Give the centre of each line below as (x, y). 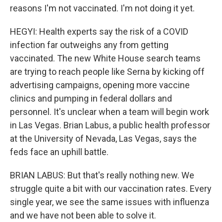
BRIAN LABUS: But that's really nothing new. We (102, 175)
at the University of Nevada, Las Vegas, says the (103, 139)
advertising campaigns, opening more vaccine (100, 85)
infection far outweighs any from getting (89, 45)
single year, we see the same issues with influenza (110, 202)
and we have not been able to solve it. (83, 215)
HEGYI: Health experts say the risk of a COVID (99, 31)
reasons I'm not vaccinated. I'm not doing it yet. (102, 8)
